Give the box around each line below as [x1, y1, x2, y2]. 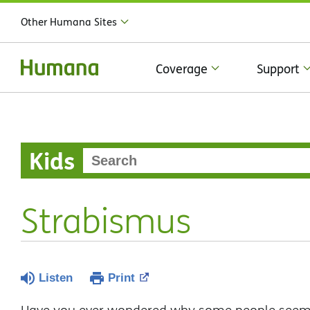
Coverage [156, 60, 208, 77]
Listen [39, 271, 73, 284]
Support [257, 60, 300, 77]
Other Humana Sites [21, 15, 117, 29]
